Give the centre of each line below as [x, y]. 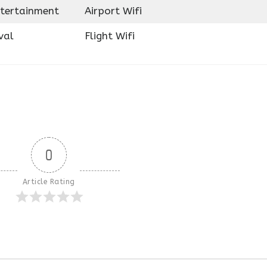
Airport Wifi [113, 11]
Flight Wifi [109, 36]
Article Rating [49, 181]
